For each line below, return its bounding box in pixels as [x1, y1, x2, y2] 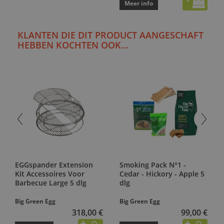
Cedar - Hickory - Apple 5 [119, 169, 204, 179]
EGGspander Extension [15, 160, 93, 170]
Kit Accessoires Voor [15, 169, 84, 179]
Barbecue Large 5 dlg [15, 178, 86, 188]
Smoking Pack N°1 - [119, 160, 186, 170]
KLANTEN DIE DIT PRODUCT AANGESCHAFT [17, 28, 203, 41]
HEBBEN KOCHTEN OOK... [17, 38, 128, 51]
